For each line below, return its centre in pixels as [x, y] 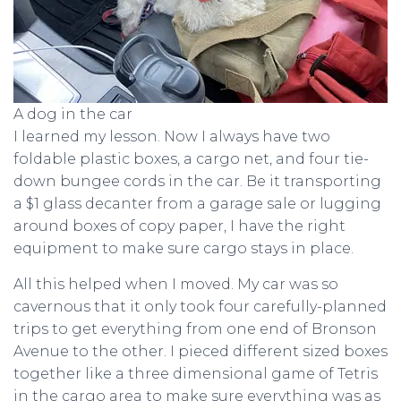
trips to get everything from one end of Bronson [195, 329]
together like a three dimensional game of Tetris [196, 374]
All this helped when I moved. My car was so [176, 284]
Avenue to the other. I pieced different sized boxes [200, 351]
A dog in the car [73, 114]
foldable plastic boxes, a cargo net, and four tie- [191, 159]
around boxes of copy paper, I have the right [179, 226]
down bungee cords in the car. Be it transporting [197, 181]
